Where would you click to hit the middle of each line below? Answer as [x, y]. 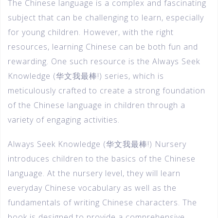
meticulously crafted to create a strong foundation [107, 90]
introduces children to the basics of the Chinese [102, 158]
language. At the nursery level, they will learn [94, 173]
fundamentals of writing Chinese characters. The [102, 202]
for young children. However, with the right [91, 32]
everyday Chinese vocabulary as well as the [92, 188]
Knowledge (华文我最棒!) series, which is [86, 76]
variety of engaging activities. [64, 119]
